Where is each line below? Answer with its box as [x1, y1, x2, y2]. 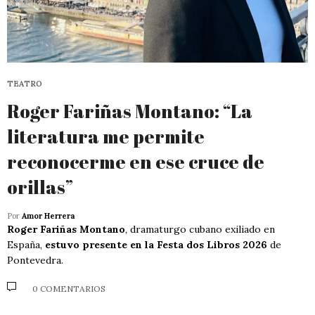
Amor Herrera [22, 210, 75, 221]
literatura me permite [7, 123, 205, 149]
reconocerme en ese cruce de [7, 148, 264, 174]
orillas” [7, 174, 73, 200]
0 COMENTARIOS [32, 283, 105, 295]
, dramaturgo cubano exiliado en [125, 222, 275, 236]
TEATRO [7, 78, 42, 89]
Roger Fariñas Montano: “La [7, 98, 252, 124]
